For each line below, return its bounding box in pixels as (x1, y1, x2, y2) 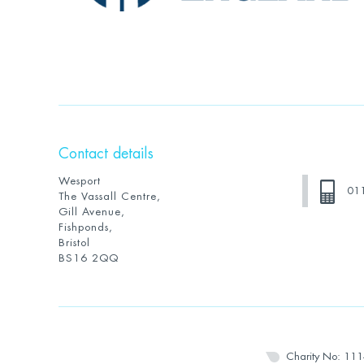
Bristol (58, 237, 90, 248)
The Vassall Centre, (58, 191, 161, 201)
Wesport (58, 175, 101, 186)
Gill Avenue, (58, 206, 125, 217)
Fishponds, (58, 222, 113, 232)
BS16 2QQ (58, 253, 119, 263)
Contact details (58, 146, 154, 161)
